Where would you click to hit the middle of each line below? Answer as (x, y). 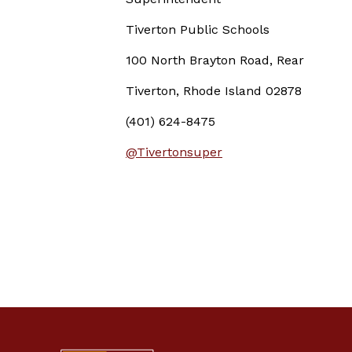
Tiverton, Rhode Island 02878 (214, 91)
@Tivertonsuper (174, 152)
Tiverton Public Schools (198, 29)
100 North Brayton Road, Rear (215, 60)
